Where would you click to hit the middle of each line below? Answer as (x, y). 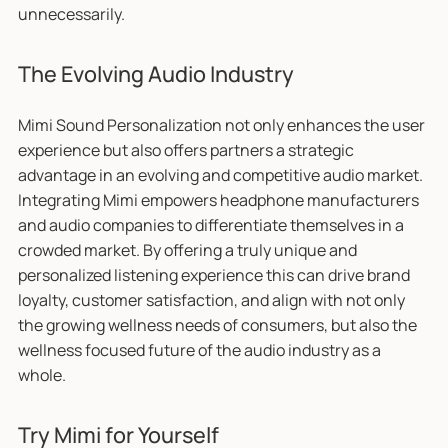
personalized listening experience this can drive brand (213, 274)
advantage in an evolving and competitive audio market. (220, 174)
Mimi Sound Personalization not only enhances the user (221, 124)
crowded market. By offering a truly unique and (187, 249)
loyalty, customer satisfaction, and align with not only (211, 299)
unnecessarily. (71, 13)
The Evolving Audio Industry (155, 73)
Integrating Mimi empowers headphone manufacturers (218, 199)
